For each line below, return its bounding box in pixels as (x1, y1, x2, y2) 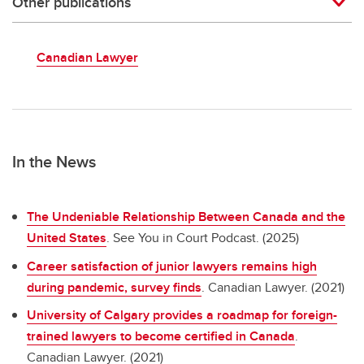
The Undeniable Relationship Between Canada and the (27, 206, 345, 226)
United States (27, 227, 106, 247)
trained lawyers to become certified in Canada (27, 327, 295, 346)
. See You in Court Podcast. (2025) (106, 227, 299, 247)
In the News (12, 149, 96, 173)
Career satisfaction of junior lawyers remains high (27, 256, 317, 275)
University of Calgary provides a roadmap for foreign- (27, 305, 337, 325)
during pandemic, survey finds (27, 277, 201, 297)
